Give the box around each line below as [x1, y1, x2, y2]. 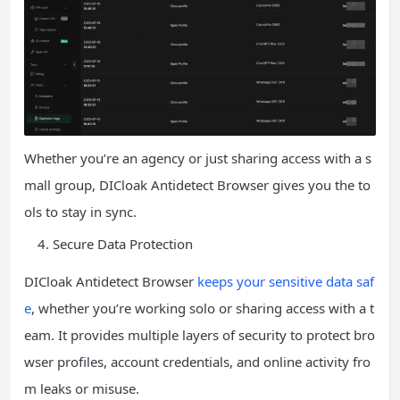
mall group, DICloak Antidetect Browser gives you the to [24, 175, 371, 194]
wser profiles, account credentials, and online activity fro [24, 352, 371, 371]
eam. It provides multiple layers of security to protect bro [24, 325, 375, 344]
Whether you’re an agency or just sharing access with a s [24, 148, 371, 167]
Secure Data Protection [53, 234, 193, 253]
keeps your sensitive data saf [197, 271, 374, 290]
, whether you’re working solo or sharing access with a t [31, 298, 374, 317]
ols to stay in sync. [24, 202, 137, 221]
